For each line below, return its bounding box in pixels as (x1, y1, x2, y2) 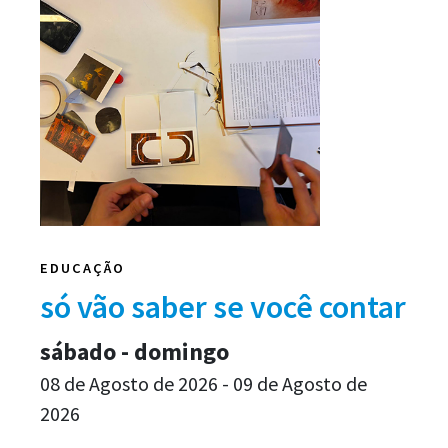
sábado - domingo (40, 335, 229, 367)
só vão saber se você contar (40, 286, 406, 327)
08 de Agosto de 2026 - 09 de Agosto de (40, 370, 367, 396)
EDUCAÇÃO (40, 258, 125, 277)
